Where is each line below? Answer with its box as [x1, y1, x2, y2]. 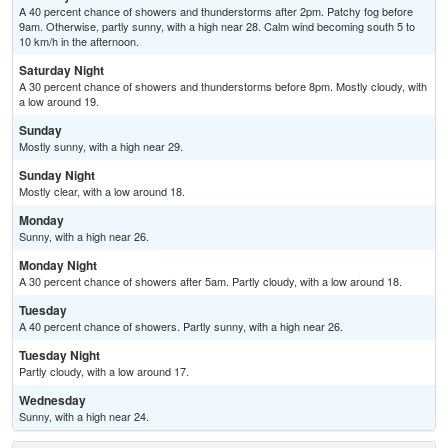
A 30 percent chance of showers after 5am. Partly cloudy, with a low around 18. [19, 273, 402, 290]
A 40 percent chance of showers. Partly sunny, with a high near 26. [19, 318, 343, 335]
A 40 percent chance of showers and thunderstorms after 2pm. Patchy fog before [19, 3, 413, 20]
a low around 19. [19, 93, 99, 110]
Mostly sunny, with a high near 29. [19, 138, 183, 155]
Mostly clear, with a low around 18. [19, 183, 185, 200]
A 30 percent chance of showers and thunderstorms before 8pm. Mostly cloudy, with [19, 78, 427, 95]
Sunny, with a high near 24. [19, 408, 149, 425]
